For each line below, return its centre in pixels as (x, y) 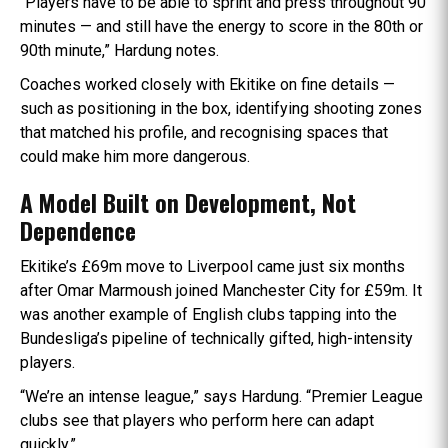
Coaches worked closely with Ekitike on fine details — (207, 84)
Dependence (78, 230)
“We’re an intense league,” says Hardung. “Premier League (221, 396)
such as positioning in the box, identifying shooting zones (221, 108)
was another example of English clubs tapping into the (208, 314)
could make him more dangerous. (135, 156)
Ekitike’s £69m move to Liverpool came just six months (212, 266)
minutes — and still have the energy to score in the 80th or (221, 26)
